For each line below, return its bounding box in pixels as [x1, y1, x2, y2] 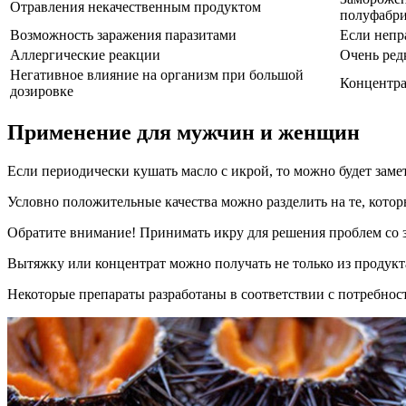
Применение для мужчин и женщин [7, 121, 360, 145]
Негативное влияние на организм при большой [10, 67, 304, 83]
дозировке [10, 83, 73, 100]
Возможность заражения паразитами [10, 27, 237, 43]
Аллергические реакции [10, 47, 160, 63]
